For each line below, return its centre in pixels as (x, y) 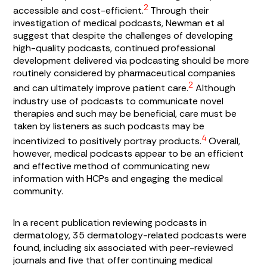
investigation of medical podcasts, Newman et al (119, 23)
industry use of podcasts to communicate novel (119, 101)
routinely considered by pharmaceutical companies (125, 73)
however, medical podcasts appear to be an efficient (129, 153)
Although (215, 88)
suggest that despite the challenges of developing (123, 36)
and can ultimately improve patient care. (101, 88)
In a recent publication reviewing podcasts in (110, 223)
